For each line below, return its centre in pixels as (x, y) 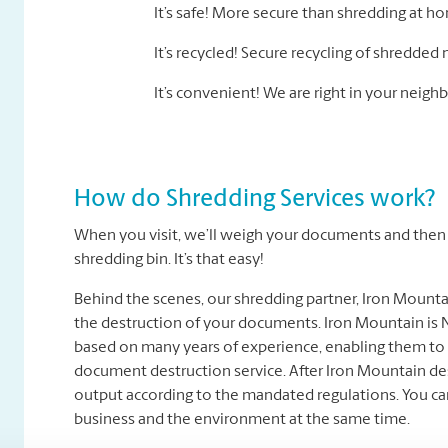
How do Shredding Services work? (254, 200)
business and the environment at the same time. (242, 420)
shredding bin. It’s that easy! (169, 260)
